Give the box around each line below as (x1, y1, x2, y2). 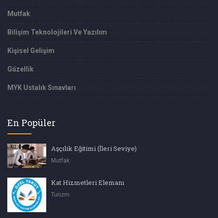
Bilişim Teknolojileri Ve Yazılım (7, 28, 107, 36)
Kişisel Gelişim (7, 47, 54, 55)
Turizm (51, 191, 70, 199)
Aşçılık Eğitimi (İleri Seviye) (51, 144, 137, 153)
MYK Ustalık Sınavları (7, 84, 76, 92)
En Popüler (7, 117, 55, 129)
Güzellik (7, 65, 34, 73)
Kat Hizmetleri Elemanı (51, 178, 124, 187)
